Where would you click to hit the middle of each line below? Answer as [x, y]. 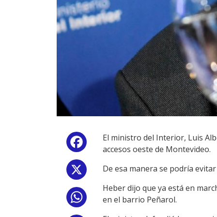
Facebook [106, 144]
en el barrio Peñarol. [140, 199]
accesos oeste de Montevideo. [157, 149]
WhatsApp [108, 199]
